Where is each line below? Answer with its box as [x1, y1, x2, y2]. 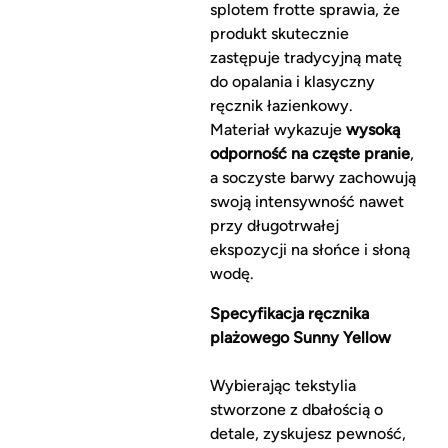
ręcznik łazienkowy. [209, 96, 353, 116]
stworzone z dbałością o [209, 400, 383, 420]
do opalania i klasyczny [209, 72, 375, 92]
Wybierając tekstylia [209, 376, 356, 396]
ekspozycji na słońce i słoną [209, 240, 410, 260]
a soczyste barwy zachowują [209, 168, 416, 188]
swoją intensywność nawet [209, 192, 404, 212]
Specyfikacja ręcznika [209, 304, 369, 324]
